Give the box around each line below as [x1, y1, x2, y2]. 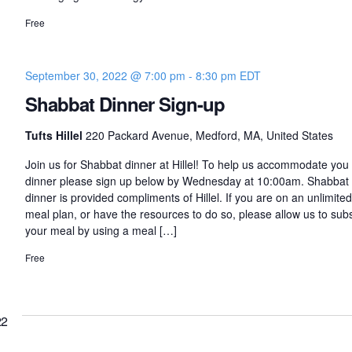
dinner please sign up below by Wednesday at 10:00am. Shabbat [24, 173, 349, 189]
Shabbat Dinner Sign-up [24, 90, 225, 118]
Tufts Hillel [24, 127, 86, 144]
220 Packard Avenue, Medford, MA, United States [85, 127, 333, 144]
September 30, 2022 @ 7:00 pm [24, 68, 185, 84]
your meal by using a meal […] [24, 222, 177, 239]
